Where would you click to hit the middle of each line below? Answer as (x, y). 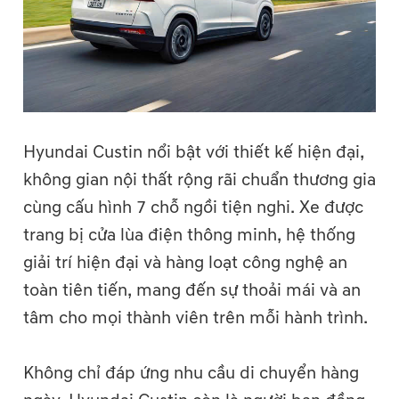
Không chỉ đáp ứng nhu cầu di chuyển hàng (191, 374)
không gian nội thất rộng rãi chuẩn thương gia (199, 180)
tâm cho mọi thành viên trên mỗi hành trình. (195, 318)
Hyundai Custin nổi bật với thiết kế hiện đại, (194, 153)
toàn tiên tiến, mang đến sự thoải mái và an (192, 291)
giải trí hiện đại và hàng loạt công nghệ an (185, 263)
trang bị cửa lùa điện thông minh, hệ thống (189, 236)
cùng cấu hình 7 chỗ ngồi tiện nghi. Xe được (193, 208)
